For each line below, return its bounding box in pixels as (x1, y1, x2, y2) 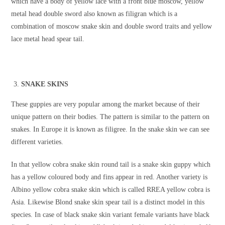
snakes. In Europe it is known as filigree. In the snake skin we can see (11, 126, 210, 134)
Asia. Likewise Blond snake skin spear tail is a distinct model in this (11, 198, 205, 206)
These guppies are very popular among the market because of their (11, 100, 200, 108)
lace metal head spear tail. (11, 35, 85, 43)
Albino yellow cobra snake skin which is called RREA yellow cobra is (11, 186, 210, 194)
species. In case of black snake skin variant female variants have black (11, 211, 210, 219)
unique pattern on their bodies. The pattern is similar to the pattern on (11, 113, 210, 121)
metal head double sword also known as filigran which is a (11, 10, 178, 18)
